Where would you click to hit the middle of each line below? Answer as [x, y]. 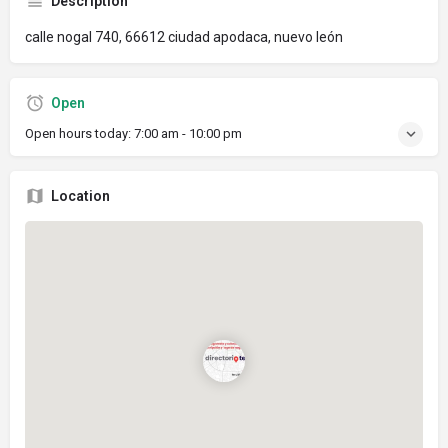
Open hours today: [79, 133]
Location [80, 195]
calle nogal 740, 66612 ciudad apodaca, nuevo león [184, 36]
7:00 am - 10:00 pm [188, 133]
